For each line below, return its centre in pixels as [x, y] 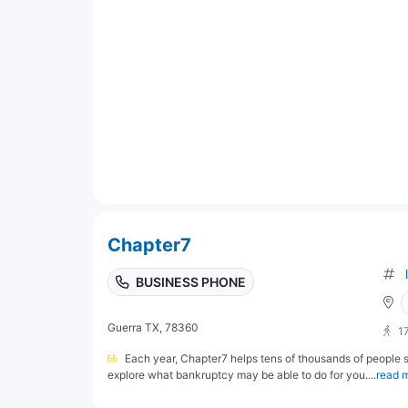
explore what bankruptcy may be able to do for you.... [242, 374]
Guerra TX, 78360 [153, 327]
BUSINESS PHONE [191, 281]
